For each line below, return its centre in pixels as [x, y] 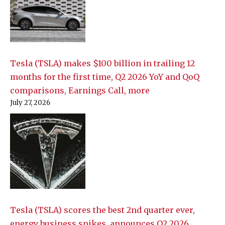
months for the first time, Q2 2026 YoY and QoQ [105, 77]
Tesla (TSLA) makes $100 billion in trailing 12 [102, 64]
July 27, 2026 [30, 103]
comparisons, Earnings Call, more [80, 91]
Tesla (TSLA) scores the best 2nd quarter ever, [102, 210]
